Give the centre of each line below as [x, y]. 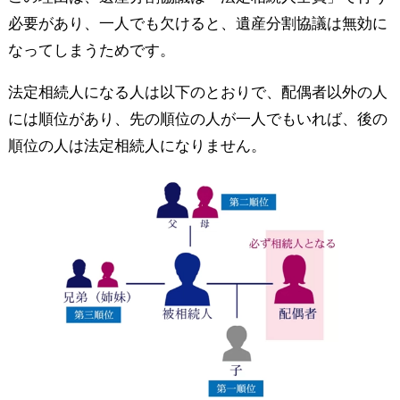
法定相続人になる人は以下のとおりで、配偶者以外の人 [197, 92]
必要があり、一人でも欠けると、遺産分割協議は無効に [197, 23]
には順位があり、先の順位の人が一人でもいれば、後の [197, 119]
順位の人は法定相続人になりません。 [137, 146]
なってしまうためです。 [91, 50]
